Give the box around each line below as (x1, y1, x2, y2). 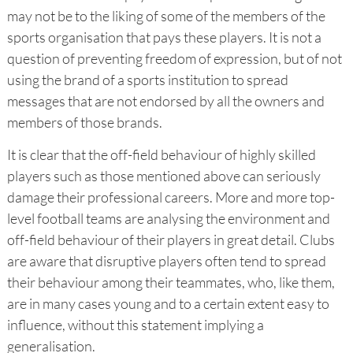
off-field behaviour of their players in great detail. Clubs (6, 230, 335, 248)
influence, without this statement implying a (6, 315, 264, 333)
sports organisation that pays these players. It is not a (6, 28, 321, 46)
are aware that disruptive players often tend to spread (6, 251, 326, 269)
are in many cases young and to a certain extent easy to (6, 294, 329, 312)
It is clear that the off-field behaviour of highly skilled (6, 145, 316, 163)
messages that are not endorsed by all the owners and (6, 91, 325, 110)
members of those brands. (6, 113, 162, 131)
